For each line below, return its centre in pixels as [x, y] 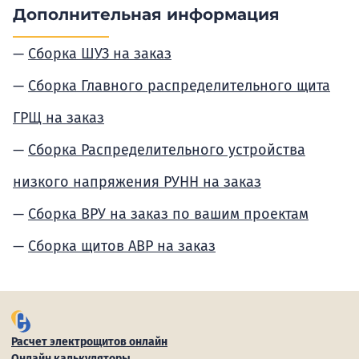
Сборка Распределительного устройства [167, 150]
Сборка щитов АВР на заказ [122, 246]
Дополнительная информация [146, 14]
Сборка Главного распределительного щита [179, 86]
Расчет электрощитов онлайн [89, 342]
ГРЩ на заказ [58, 118]
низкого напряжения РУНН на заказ [137, 182]
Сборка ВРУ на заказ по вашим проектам [168, 214]
